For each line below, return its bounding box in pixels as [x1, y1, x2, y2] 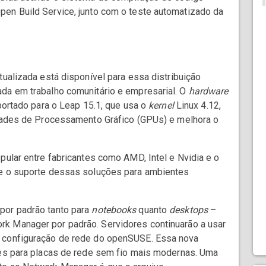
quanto [136, 204, 170, 216]
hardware [188, 85, 229, 97]
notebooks [91, 204, 137, 216]
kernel [148, 100, 174, 112]
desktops [169, 204, 208, 216]
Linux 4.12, [173, 100, 221, 112]
